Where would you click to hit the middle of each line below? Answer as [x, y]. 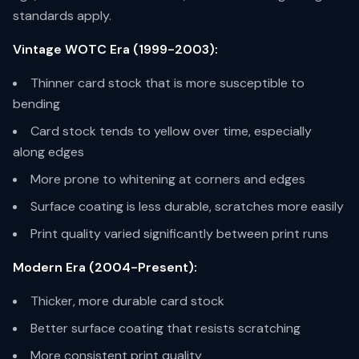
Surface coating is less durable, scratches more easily [187, 206]
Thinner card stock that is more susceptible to [167, 83]
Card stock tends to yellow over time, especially [171, 131]
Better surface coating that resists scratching [165, 328]
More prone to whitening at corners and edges [168, 179]
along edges [48, 152]
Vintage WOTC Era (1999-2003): [115, 49]
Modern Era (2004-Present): [105, 267]
